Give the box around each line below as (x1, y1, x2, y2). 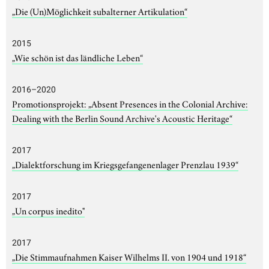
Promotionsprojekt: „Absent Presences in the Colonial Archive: (12, 96, 248, 110)
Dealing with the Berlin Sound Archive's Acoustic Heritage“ (12, 110, 232, 124)
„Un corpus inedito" (12, 203, 85, 217)
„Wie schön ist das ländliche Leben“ (12, 50, 143, 64)
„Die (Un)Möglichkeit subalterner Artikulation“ (12, 4, 187, 17)
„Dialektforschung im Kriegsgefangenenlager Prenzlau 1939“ (12, 157, 238, 171)
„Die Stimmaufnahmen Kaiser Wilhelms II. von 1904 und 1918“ (12, 249, 246, 263)
